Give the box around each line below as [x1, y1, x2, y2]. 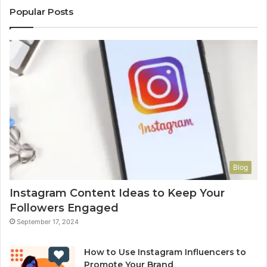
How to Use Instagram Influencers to [84, 246, 246, 257]
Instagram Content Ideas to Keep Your [10, 186, 225, 200]
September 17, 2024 [17, 217, 79, 226]
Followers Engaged [10, 201, 119, 215]
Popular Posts [10, 6, 73, 18]
